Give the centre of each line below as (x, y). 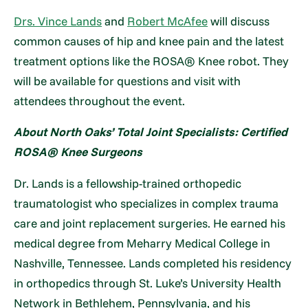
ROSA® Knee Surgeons (78, 152)
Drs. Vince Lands (58, 21)
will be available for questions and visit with (128, 81)
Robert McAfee (168, 21)
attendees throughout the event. (100, 101)
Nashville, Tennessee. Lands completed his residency (153, 263)
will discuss (239, 21)
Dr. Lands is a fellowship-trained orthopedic (128, 183)
